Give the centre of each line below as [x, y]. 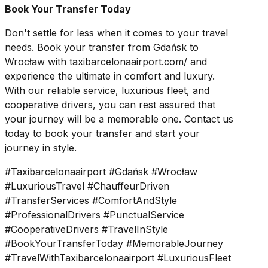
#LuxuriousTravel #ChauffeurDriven [87, 186]
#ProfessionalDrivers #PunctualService [95, 215]
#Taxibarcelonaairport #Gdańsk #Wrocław [101, 172]
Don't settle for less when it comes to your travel [116, 33]
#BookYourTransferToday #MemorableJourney [114, 244]
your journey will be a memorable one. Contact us [119, 119]
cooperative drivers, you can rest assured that [110, 105]
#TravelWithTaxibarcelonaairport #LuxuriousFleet [118, 258]
